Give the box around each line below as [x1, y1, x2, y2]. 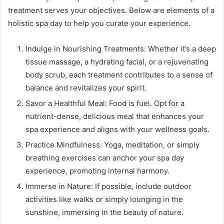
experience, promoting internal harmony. [25, 166, 169, 176]
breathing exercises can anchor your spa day [25, 153, 184, 163]
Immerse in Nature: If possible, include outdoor [25, 181, 191, 191]
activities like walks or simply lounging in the [25, 194, 183, 204]
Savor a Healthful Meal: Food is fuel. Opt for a [25, 98, 184, 108]
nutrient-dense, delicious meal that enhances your [25, 111, 204, 121]
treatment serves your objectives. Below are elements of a [8, 5, 214, 15]
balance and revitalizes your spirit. [25, 83, 146, 93]
